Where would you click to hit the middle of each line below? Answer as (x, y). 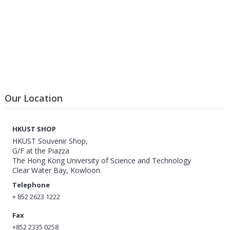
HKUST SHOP (34, 129)
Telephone (31, 185)
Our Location (33, 98)
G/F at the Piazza (41, 151)
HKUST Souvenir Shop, (50, 141)
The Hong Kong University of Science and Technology (101, 160)
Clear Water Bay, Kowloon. (57, 170)
